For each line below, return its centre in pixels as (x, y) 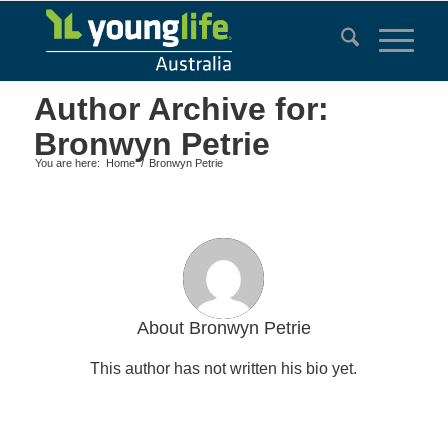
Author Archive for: (181, 109)
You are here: (67, 163)
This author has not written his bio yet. (224, 368)
